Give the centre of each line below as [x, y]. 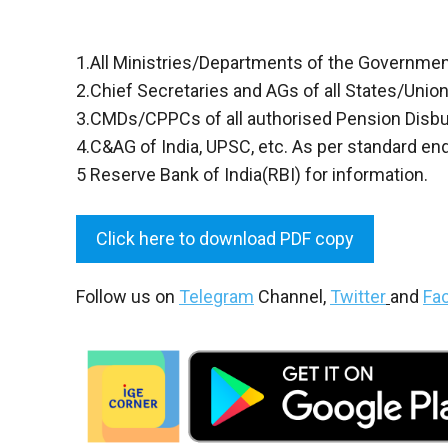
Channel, [292, 296]
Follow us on [127, 296]
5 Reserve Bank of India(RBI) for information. [252, 174]
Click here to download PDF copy [225, 238]
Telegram [216, 296]
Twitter [358, 296]
